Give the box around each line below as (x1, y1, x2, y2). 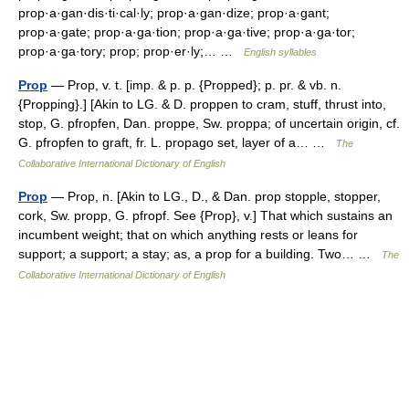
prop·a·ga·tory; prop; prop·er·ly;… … (18, 44, 244, 58)
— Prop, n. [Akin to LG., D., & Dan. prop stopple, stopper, (47, 189, 381, 204)
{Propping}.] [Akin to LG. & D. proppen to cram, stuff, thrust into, (18, 97, 386, 111)
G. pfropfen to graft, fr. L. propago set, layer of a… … (18, 135, 336, 150)
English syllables (244, 47, 317, 58)
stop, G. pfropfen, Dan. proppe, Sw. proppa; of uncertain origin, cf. (18, 116, 400, 131)
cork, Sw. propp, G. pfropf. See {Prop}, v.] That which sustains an (18, 208, 393, 223)
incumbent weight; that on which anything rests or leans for (18, 227, 358, 242)
